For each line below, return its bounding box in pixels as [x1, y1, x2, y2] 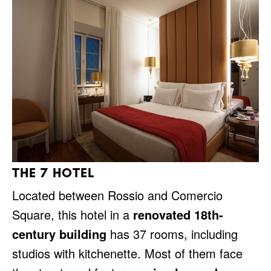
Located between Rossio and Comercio [12, 186, 223, 204]
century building [12, 224, 106, 243]
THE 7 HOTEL [12, 164, 95, 181]
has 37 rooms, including [106, 224, 238, 243]
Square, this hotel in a [12, 205, 133, 223]
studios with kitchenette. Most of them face [12, 244, 243, 262]
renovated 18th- [133, 205, 223, 223]
